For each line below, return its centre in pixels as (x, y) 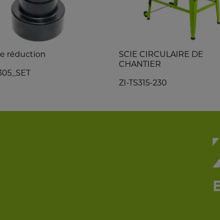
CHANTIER (140, 64)
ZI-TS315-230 (143, 83)
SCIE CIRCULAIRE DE (161, 55)
